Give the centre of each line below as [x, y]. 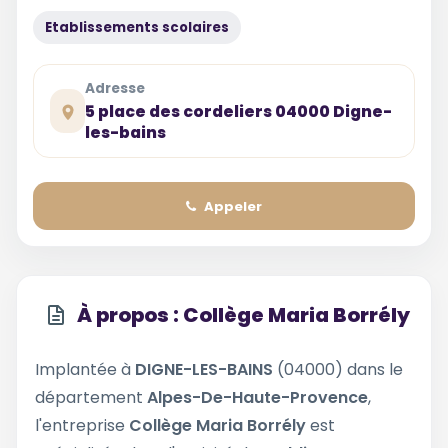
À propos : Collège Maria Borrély [243, 315]
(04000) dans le [338, 369]
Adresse [115, 88]
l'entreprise [82, 425]
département [91, 397]
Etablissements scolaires [137, 27]
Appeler [233, 206]
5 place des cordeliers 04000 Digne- [239, 111]
